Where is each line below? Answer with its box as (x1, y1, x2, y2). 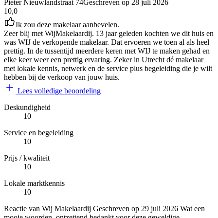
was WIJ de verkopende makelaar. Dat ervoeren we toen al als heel (4, 38, 209, 47)
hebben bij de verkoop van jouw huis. (4, 73, 120, 82)
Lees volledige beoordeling (16, 87, 101, 95)
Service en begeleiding (4, 128, 73, 137)
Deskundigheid (4, 103, 51, 112)
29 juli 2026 (139, 204, 178, 213)
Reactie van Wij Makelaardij (4, 204, 93, 213)
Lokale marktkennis (4, 179, 65, 188)
